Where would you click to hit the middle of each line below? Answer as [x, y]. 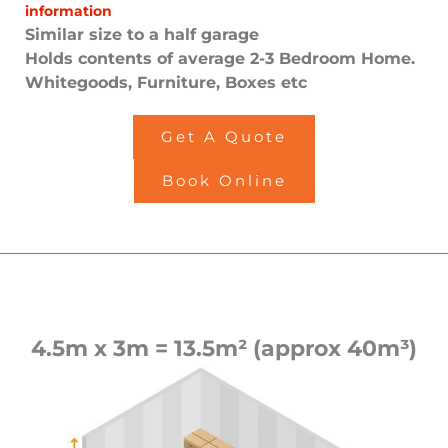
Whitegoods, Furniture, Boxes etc [166, 83]
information [68, 11]
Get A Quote [224, 137]
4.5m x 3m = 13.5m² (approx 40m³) [224, 349]
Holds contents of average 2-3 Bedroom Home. [220, 59]
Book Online [224, 181]
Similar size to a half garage [142, 35]
